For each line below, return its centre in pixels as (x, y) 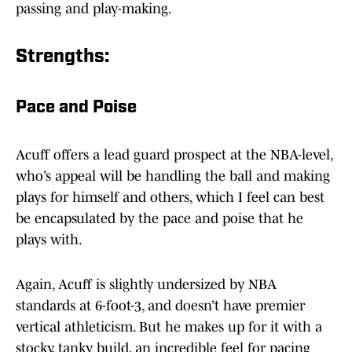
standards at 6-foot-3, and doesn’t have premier (160, 306)
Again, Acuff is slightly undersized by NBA (146, 285)
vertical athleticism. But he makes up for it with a (169, 327)
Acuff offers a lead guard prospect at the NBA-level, (174, 155)
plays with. (49, 240)
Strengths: (62, 58)
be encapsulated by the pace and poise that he (159, 219)
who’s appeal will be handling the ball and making (173, 176)
